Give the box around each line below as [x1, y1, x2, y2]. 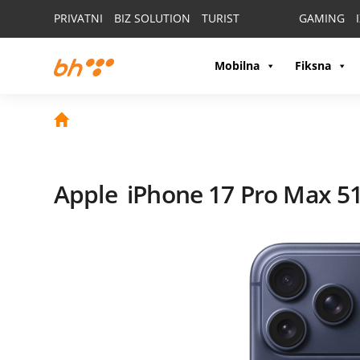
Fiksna [295, 58, 331, 73]
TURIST [202, 10, 239, 26]
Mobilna [215, 58, 260, 73]
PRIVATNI [54, 10, 103, 26]
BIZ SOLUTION [114, 10, 190, 26]
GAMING [299, 10, 345, 26]
